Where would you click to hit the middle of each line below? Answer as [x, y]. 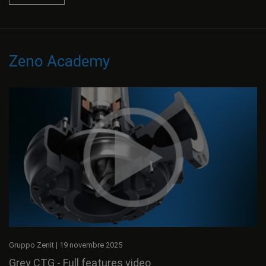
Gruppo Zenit [32, 245]
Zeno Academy [59, 61]
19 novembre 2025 [91, 245]
